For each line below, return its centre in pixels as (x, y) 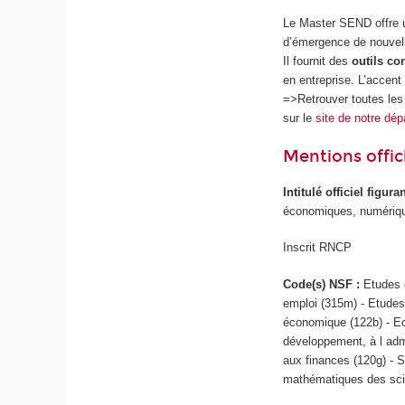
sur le (300, 118)
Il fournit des (318, 61)
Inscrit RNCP (318, 248)
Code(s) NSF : (324, 284)
